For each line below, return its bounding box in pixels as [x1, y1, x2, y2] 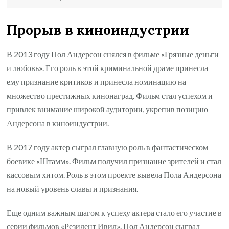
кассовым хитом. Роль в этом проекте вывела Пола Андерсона [7, 169, 222, 179]
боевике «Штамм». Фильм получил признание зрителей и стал [7, 155, 222, 166]
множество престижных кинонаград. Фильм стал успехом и [7, 90, 213, 100]
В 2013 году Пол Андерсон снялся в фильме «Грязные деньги [7, 49, 219, 59]
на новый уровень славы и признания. [7, 183, 139, 193]
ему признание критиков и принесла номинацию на [7, 76, 187, 86]
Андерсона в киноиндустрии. [7, 118, 109, 128]
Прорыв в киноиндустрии [7, 21, 190, 39]
